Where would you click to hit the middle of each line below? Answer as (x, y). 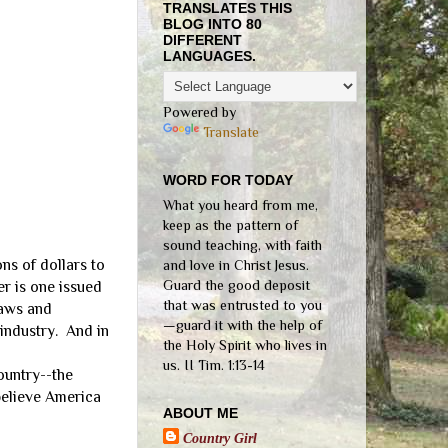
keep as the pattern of (230, 225)
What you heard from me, (240, 205)
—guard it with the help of (242, 325)
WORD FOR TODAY (228, 180)
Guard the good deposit (236, 285)
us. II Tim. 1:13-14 (214, 365)
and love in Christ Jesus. (236, 265)
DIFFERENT (202, 40)
